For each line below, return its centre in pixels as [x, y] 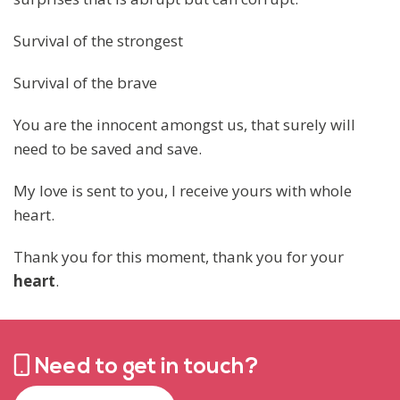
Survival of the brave [85, 82]
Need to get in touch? [145, 367]
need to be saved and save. [108, 148]
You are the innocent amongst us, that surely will [184, 124]
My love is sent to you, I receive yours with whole [183, 190]
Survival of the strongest [98, 40]
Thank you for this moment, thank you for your [179, 256]
